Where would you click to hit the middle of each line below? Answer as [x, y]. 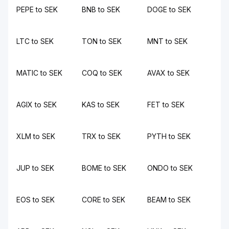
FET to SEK [166, 105]
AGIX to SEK [37, 105]
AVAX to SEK [168, 73]
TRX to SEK [101, 136]
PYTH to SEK [169, 136]
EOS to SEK [36, 200]
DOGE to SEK [169, 9]
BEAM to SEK [169, 200]
